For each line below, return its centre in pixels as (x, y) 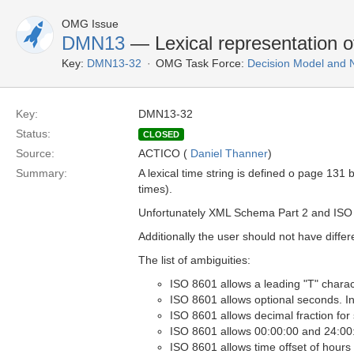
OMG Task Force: (200, 63)
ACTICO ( (164, 153)
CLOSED (161, 134)
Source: (35, 153)
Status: (33, 134)
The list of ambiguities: (194, 260)
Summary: (41, 173)
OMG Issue (90, 24)
